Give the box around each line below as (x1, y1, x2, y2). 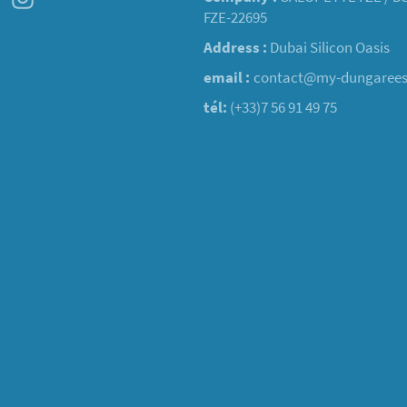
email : (203, 67, 253, 88)
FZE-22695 (203, 7, 267, 28)
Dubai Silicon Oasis (267, 37, 390, 58)
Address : (203, 37, 267, 58)
